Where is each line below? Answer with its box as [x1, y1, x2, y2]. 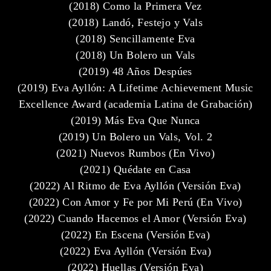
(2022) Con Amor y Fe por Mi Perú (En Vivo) [28, 195, 243, 208]
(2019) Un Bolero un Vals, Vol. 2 [58, 130, 213, 143]
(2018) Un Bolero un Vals [76, 48, 195, 61]
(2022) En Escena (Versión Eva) [61, 228, 210, 241]
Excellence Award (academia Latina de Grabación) [18, 97, 253, 110]
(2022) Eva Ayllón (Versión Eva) [59, 244, 212, 257]
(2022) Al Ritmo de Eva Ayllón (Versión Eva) [30, 179, 241, 192]
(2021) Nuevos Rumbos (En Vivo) [56, 146, 215, 159]
